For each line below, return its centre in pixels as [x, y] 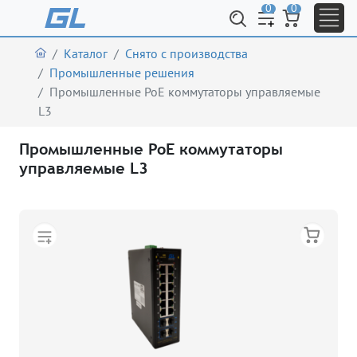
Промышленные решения [122, 73]
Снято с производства [187, 53]
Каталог [86, 53]
